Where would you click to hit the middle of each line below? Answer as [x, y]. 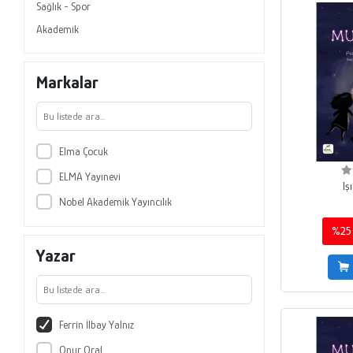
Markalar [68, 82]
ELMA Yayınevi [89, 176]
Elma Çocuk [83, 151]
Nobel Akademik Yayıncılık [115, 201]
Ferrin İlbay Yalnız [96, 324]
